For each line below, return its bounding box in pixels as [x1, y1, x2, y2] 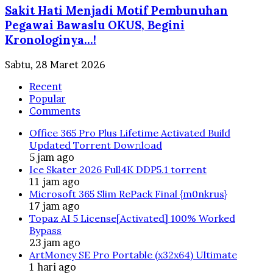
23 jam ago [29, 236, 80, 249]
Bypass [29, 224, 62, 237]
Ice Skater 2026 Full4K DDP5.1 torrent [29, 163, 207, 176]
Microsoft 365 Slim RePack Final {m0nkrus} [29, 188, 227, 200]
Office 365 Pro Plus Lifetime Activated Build [29, 127, 230, 140]
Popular [29, 93, 66, 105]
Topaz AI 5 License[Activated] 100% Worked [29, 212, 235, 225]
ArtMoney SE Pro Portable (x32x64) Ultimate [29, 249, 237, 261]
